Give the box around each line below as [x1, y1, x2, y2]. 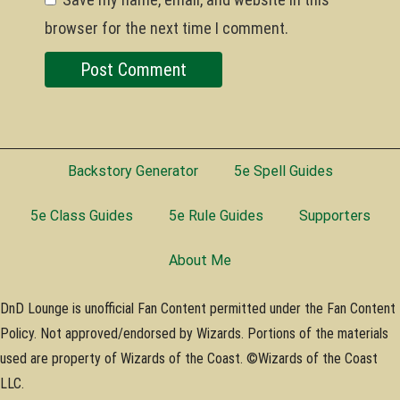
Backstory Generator [67, 162, 198, 179]
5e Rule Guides [168, 206, 263, 224]
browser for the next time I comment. [45, 18, 288, 37]
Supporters [298, 206, 371, 224]
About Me [169, 251, 231, 269]
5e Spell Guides [233, 162, 333, 179]
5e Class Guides [29, 206, 133, 224]
